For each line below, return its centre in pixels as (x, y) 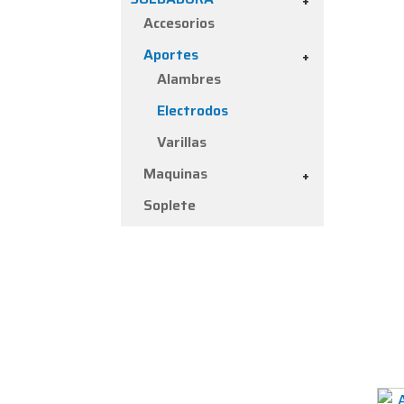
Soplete (170, 206)
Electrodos (193, 111)
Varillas (182, 142)
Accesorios (179, 23)
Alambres (189, 79)
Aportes (171, 55)
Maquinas (176, 174)
